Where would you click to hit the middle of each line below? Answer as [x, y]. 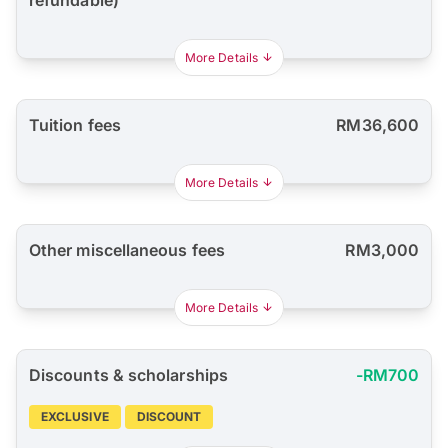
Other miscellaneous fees [127, 250]
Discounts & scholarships [128, 375]
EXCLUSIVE [75, 417]
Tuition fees [75, 125]
